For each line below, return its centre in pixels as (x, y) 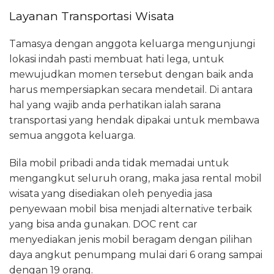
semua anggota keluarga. (72, 136)
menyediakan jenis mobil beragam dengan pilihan (131, 240)
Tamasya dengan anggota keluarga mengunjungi (132, 44)
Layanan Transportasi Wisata (92, 16)
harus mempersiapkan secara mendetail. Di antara (131, 90)
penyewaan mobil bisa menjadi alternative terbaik (131, 209)
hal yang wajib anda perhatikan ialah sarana (115, 105)
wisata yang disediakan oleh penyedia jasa (111, 194)
